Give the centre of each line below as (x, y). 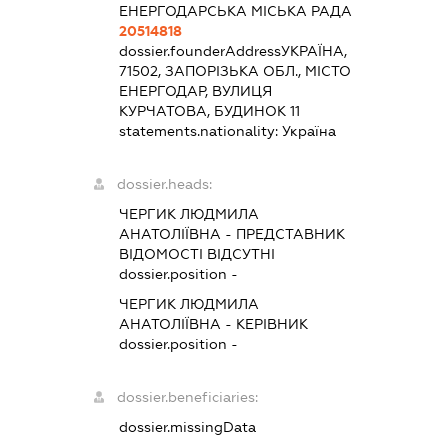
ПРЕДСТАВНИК (290, 233)
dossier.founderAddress (199, 50)
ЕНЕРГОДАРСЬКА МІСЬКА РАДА (235, 10)
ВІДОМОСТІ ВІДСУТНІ (196, 253)
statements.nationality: (200, 130)
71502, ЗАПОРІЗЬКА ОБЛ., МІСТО (234, 70)
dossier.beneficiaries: (187, 396)
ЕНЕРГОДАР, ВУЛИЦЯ (195, 90)
